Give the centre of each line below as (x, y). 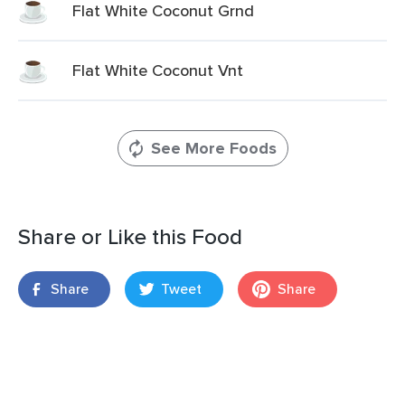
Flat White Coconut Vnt (158, 70)
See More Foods (213, 148)
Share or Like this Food (130, 236)
